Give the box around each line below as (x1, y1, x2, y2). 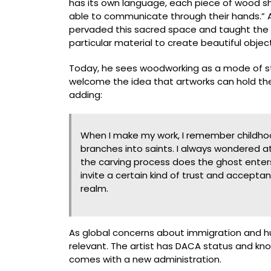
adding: (69, 88, 102, 102)
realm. (80, 182, 108, 195)
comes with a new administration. (69, 253, 221, 266)
